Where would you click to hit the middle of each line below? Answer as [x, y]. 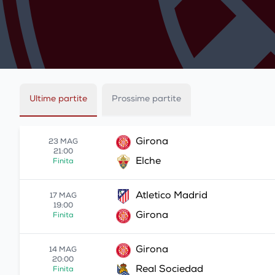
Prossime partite [146, 99]
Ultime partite [58, 99]
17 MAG [63, 196]
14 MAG [63, 250]
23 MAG [63, 142]
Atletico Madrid [172, 196]
